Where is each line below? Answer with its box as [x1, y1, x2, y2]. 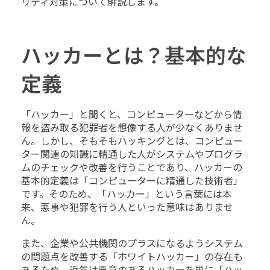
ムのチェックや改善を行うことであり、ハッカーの [21, 162, 242, 174]
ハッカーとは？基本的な [21, 43, 246, 69]
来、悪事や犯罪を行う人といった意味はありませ [21, 202, 233, 214]
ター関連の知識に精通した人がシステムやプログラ [21, 149, 243, 161]
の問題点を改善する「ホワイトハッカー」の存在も [21, 251, 243, 263]
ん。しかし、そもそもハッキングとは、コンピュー [21, 136, 243, 148]
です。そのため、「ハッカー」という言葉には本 [21, 189, 232, 201]
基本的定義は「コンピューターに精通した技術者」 [21, 175, 243, 187]
